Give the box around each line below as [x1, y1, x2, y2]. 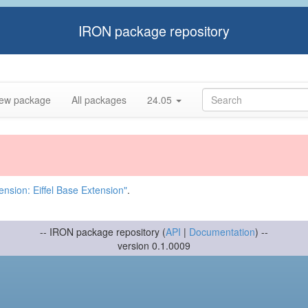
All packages [71, 93, 126, 107]
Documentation [189, 225, 255, 239]
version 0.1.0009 [118, 239, 190, 252]
